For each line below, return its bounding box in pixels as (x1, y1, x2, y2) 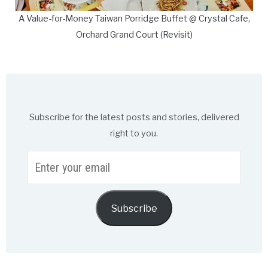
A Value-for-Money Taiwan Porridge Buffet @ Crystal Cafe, (18, 13, 250, 24)
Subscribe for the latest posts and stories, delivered (29, 112, 239, 123)
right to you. (110, 128, 158, 139)
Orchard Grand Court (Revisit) (75, 29, 193, 40)
